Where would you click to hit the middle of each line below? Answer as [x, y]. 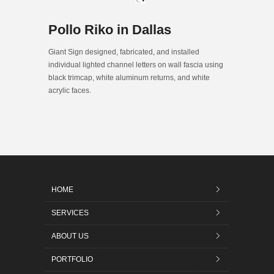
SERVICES [70, 213]
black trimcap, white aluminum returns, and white [129, 77]
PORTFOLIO [72, 259]
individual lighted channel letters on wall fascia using [136, 65]
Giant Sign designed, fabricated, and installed [124, 52]
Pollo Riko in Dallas [110, 29]
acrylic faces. [70, 90]
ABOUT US [70, 236]
